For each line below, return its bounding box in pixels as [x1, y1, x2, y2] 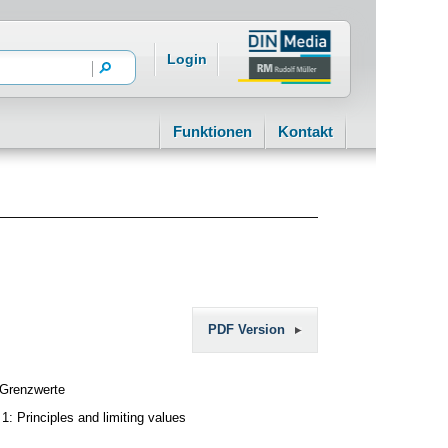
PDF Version [208, 322, 285, 337]
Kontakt [278, 123, 333, 140]
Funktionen [173, 123, 252, 140]
